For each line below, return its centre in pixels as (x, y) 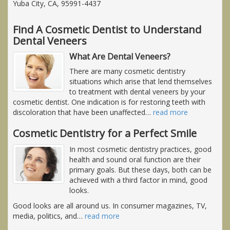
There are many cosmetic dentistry (127, 71)
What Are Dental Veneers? (120, 56)
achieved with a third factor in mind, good (138, 180)
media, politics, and (45, 216)
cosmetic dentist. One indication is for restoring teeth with (109, 102)
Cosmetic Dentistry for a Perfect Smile (105, 133)
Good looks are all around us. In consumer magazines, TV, (110, 205)
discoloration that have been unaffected (79, 112)
